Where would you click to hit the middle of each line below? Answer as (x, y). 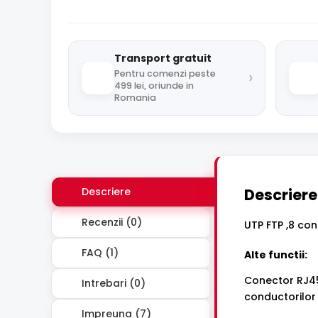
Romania (135, 97)
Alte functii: (276, 255)
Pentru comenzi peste (165, 73)
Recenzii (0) (110, 222)
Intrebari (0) (112, 283)
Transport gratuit (163, 58)
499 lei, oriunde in (154, 85)
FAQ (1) (99, 252)
